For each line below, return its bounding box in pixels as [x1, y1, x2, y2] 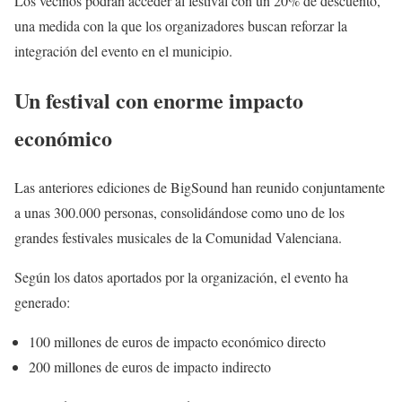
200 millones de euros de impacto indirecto [29, 356, 271, 376]
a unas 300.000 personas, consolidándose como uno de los [14, 202, 345, 222]
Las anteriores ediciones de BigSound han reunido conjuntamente [14, 177, 385, 197]
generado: [14, 292, 70, 311]
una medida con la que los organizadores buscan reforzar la [14, 16, 347, 36]
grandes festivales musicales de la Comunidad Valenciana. [14, 227, 342, 247]
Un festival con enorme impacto [14, 84, 303, 117]
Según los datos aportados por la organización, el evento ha [14, 267, 348, 286]
